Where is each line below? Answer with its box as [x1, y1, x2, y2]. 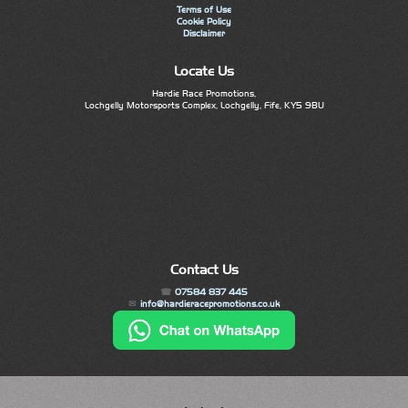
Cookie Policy [177, 16, 231, 28]
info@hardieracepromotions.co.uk [139, 299, 280, 311]
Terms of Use [177, 5, 231, 16]
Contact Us [169, 261, 239, 278]
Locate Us [174, 62, 234, 79]
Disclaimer [183, 28, 225, 40]
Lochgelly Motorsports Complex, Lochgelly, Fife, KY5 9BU [84, 99, 324, 111]
